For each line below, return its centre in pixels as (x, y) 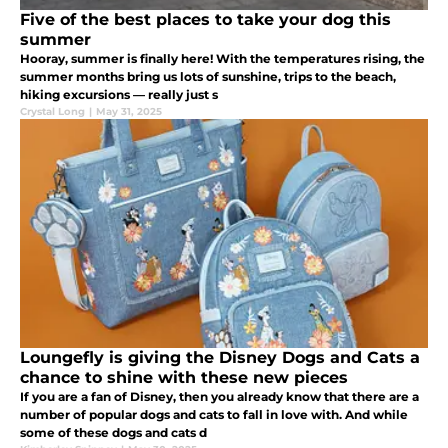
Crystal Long (52, 112)
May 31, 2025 (129, 112)
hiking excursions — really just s (119, 95)
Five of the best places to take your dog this (205, 20)
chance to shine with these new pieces (184, 378)
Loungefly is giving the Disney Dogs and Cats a (220, 358)
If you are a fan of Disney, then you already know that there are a (219, 397)
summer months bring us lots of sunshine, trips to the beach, (208, 77)
